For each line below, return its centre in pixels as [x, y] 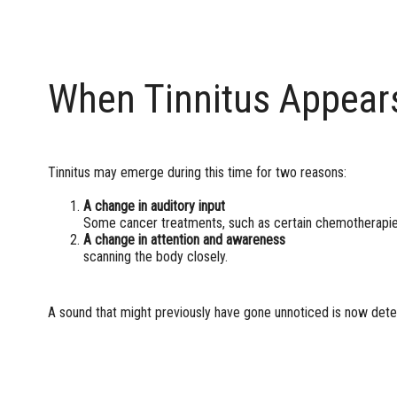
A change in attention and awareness [187, 240]
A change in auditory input [154, 206]
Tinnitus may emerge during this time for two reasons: [197, 173]
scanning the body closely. [155, 257]
